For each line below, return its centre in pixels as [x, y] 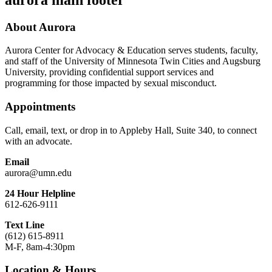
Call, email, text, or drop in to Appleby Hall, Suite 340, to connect [131, 130]
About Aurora [40, 27]
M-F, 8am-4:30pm [40, 246]
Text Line [25, 225]
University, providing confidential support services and [109, 72]
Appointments [40, 106]
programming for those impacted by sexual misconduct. [111, 83]
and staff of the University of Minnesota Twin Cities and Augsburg [133, 61]
